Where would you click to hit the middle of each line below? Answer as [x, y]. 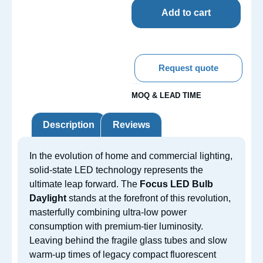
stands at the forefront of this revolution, [149, 198]
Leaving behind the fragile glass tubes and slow [128, 241]
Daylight [48, 198]
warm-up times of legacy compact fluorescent [123, 255]
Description [69, 124]
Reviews [131, 124]
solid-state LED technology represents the [116, 170]
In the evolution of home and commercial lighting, [131, 156]
